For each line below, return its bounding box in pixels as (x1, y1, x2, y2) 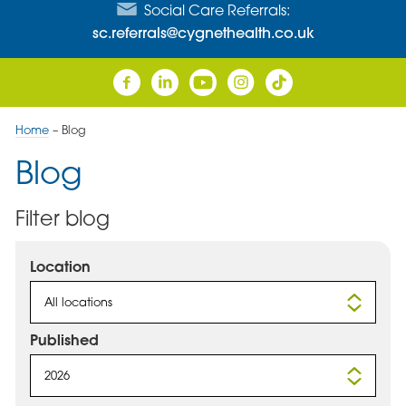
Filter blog (14, 206, 110, 231)
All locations (43, 294, 112, 309)
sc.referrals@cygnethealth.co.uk (92, 23, 314, 42)
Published (29, 330, 99, 350)
